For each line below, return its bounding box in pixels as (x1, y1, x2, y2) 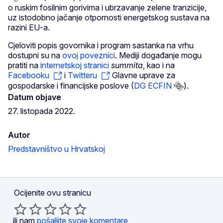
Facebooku (8, 70, 49, 80)
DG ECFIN (134, 80, 172, 91)
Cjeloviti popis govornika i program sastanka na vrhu (8, 40, 194, 50)
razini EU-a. (8, 22, 50, 32)
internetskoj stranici (40, 60, 109, 70)
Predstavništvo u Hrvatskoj (8, 144, 105, 154)
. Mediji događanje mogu (115, 50, 202, 60)
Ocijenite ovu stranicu (14, 188, 91, 198)
